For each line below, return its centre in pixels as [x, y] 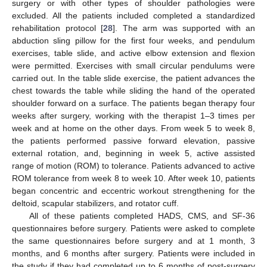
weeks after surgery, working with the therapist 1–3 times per [133, 115]
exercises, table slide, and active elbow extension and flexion [133, 53]
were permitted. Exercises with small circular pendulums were [133, 65]
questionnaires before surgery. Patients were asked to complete [133, 228]
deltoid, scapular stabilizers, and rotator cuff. [95, 203]
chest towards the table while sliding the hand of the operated [133, 90]
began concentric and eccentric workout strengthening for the [133, 190]
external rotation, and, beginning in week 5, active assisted [133, 153]
